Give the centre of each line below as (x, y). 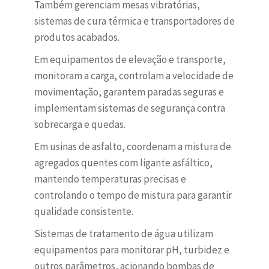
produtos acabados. (77, 38)
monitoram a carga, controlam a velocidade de (134, 76)
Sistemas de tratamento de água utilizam (123, 234)
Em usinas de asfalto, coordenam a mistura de (132, 147)
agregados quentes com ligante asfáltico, (123, 163)
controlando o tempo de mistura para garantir (133, 195)
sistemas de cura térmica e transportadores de (134, 21)
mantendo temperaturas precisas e (110, 179)
